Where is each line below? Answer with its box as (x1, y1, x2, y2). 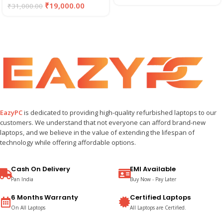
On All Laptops (11, 204, 45, 211)
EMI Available (130, 164, 176, 174)
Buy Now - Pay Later (130, 175, 176, 183)
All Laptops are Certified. (130, 204, 186, 211)
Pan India (11, 175, 33, 183)
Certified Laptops (130, 192, 191, 202)
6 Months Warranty (11, 192, 78, 202)
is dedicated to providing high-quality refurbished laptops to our (22, 108, 217, 117)
